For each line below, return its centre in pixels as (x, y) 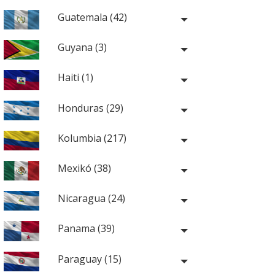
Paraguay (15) (89, 259)
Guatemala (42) (92, 17)
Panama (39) (86, 229)
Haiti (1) (75, 78)
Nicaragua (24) (91, 199)
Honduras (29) (90, 108)
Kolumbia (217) (92, 138)
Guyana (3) (82, 48)
